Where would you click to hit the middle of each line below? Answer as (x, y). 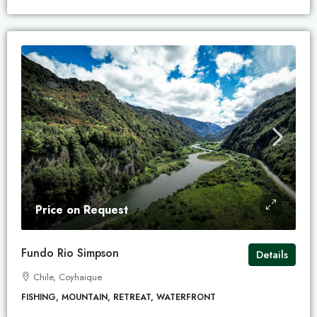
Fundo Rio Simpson (70, 253)
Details (272, 254)
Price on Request (82, 209)
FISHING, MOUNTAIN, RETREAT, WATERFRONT (119, 297)
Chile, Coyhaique (68, 277)
